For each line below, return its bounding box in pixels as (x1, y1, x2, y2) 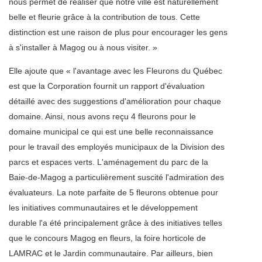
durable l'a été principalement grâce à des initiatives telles (9, 218, 222, 228)
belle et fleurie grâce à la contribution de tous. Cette (9, 12, 200, 22)
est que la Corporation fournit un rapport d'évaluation (9, 81, 205, 91)
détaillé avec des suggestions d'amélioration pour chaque (9, 96, 221, 106)
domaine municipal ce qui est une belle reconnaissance (9, 127, 213, 137)
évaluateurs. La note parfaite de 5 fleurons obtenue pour (9, 188, 218, 198)
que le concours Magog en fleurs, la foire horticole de (9, 233, 206, 243)
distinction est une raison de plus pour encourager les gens (9, 27, 227, 37)
